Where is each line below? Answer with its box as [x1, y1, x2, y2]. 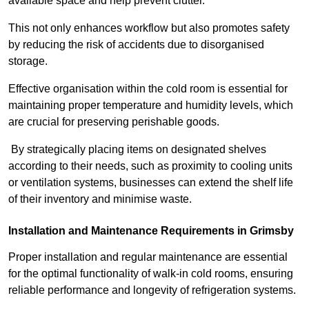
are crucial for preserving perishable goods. [8, 116, 219, 128]
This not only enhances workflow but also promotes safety [8, 22, 290, 34]
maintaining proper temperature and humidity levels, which [8, 99, 293, 112]
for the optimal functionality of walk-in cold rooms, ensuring [8, 268, 293, 280]
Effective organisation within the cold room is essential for [8, 83, 288, 95]
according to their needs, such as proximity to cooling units [8, 160, 292, 172]
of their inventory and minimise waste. [8, 193, 192, 206]
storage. [8, 55, 48, 68]
